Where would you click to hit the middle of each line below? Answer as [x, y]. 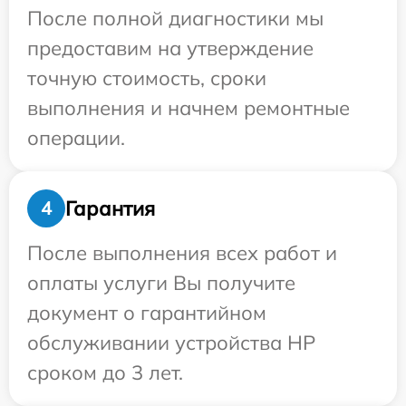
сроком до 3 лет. [105, 372]
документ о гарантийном [147, 313]
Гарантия [110, 208]
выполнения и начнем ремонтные [188, 108]
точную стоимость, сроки [147, 78]
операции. [76, 138]
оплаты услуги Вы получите [161, 283]
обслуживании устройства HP [171, 343]
